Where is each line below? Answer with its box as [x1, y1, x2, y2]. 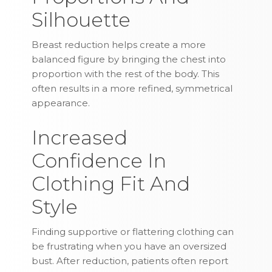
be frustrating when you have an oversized [32, 240, 227, 253]
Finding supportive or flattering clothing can [32, 226, 234, 238]
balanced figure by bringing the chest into [32, 53, 226, 66]
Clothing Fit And [32, 172, 191, 196]
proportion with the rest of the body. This [32, 68, 220, 80]
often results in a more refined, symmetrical [32, 83, 233, 95]
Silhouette [32, 8, 131, 32]
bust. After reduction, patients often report [32, 255, 229, 267]
